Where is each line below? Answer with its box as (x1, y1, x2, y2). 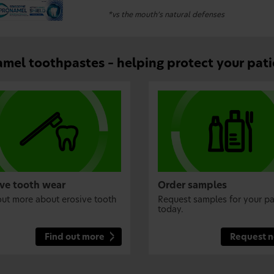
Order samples (158, 181, 228, 191)
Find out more (45, 232, 105, 242)
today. (158, 206, 184, 215)
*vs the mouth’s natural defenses (108, 11, 225, 18)
